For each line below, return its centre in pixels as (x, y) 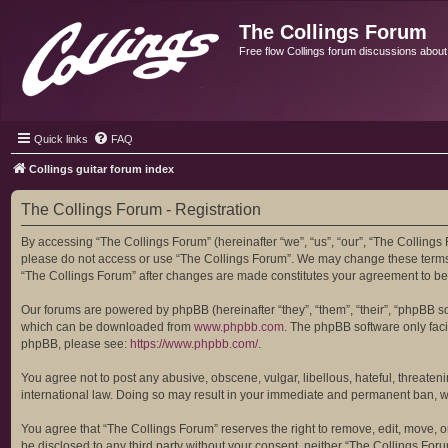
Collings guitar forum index (101, 169)
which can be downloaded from (107, 327)
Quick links (61, 139)
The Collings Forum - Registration (141, 209)
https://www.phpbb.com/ (194, 344)
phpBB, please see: (75, 344)
